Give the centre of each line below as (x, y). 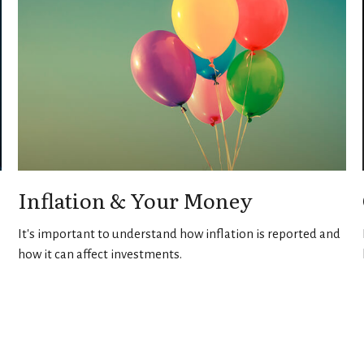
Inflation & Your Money (136, 200)
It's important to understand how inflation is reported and (180, 234)
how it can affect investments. (100, 254)
